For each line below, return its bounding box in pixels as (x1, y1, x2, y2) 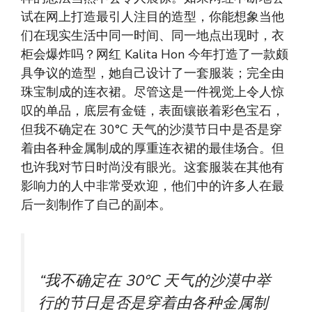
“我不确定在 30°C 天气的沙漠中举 (38, 270, 271, 292)
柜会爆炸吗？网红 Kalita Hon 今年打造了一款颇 (21, 46, 288, 63)
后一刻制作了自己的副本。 (21, 196, 171, 214)
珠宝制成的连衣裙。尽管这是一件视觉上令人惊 (21, 84, 284, 101)
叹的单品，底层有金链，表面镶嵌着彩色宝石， (21, 102, 284, 120)
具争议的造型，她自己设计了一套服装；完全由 (21, 65, 284, 82)
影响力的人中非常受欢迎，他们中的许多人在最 (21, 178, 284, 195)
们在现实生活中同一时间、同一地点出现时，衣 (21, 27, 284, 45)
